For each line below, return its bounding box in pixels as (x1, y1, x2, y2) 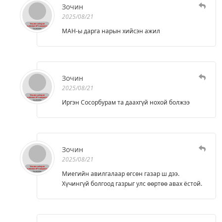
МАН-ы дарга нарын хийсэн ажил (62, 26, 160, 35)
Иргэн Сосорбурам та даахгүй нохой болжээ (62, 98, 190, 107)
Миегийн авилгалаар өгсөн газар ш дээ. (62, 169, 179, 178)
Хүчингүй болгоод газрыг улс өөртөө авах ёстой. (62, 179, 202, 188)
